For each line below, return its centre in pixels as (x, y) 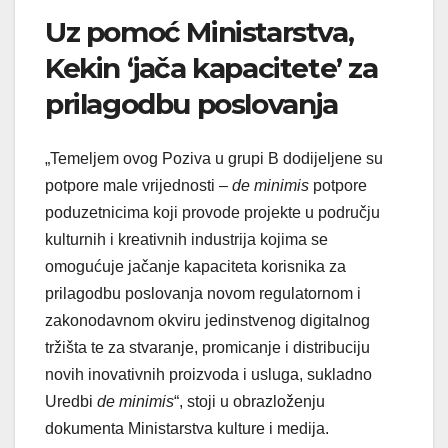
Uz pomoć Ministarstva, (199, 32)
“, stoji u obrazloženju (249, 401)
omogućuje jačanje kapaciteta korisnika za (195, 266)
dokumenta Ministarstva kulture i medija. (187, 428)
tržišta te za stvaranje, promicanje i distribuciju (207, 347)
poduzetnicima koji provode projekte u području (212, 212)
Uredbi (71, 401)
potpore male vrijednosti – (138, 185)
